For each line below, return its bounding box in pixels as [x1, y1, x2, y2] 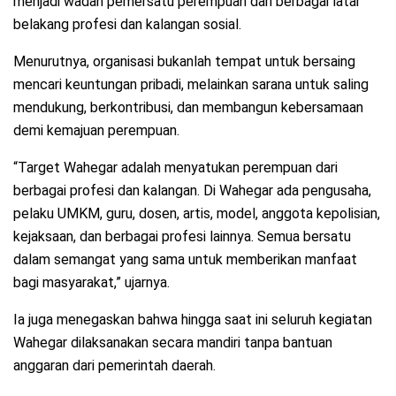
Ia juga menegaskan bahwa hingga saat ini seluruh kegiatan [13, 311, 372, 329]
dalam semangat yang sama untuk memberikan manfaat [13, 251, 357, 269]
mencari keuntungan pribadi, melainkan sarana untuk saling [13, 76, 369, 94]
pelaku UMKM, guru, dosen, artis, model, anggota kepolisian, [13, 205, 380, 223]
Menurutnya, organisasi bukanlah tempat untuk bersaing [13, 53, 355, 71]
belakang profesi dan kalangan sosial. [13, 16, 241, 34]
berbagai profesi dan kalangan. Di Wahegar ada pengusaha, [13, 182, 371, 200]
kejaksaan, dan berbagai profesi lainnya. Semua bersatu [13, 228, 351, 246]
